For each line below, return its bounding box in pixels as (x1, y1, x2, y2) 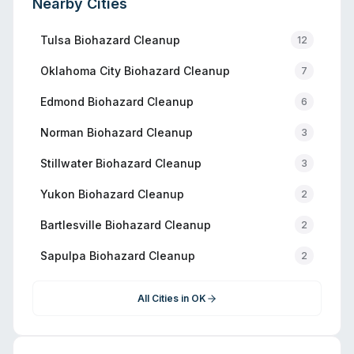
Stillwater (40, 156, 92, 170)
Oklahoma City (40, 63, 121, 77)
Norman (40, 125, 84, 139)
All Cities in (137, 292, 191, 304)
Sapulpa (40, 248, 86, 262)
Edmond (40, 94, 85, 108)
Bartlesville (40, 217, 102, 232)
